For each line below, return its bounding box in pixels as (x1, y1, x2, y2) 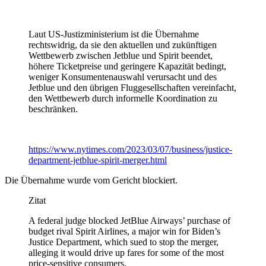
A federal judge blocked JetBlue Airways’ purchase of (28, 216, 230, 226)
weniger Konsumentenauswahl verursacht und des (28, 72, 217, 83)
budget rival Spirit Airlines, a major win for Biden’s (28, 226, 220, 237)
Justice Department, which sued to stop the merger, (28, 237, 218, 248)
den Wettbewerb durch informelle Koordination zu (28, 93, 217, 104)
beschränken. (28, 104, 78, 115)
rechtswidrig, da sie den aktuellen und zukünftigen (28, 40, 217, 50)
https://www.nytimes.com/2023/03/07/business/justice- (28, 144, 232, 155)
